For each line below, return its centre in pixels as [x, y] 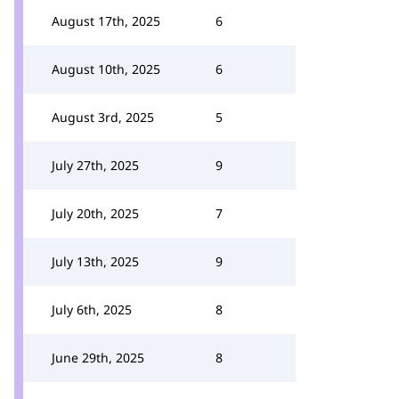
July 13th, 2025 [95, 261]
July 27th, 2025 [95, 165]
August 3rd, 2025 [103, 117]
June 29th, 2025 [98, 358]
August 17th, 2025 [106, 21]
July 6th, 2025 [92, 309]
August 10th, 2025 [106, 69]
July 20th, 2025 [95, 213]
